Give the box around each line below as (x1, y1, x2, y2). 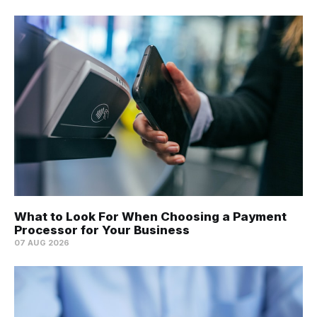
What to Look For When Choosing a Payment (14, 209, 287, 224)
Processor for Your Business (14, 222, 190, 237)
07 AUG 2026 (14, 237, 70, 248)
